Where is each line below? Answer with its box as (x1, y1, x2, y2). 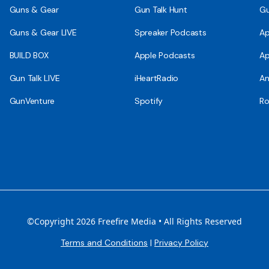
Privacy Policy (154, 237, 208, 248)
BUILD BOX (9, 49, 49, 61)
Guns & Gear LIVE (9, 26, 77, 38)
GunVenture (9, 95, 55, 106)
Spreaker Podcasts (134, 26, 207, 38)
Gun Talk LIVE (9, 72, 60, 83)
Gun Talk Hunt (134, 4, 187, 15)
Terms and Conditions (61, 237, 148, 248)
